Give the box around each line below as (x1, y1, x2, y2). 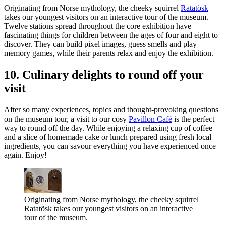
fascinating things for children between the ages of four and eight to (4, 30, 218, 39)
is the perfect (172, 114, 214, 123)
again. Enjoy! (4, 150, 47, 159)
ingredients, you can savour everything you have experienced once (4, 141, 216, 150)
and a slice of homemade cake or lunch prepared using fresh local (4, 132, 211, 141)
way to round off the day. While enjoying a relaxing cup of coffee (4, 123, 212, 132)
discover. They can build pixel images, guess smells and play (4, 39, 197, 48)
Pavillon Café (129, 114, 172, 123)
